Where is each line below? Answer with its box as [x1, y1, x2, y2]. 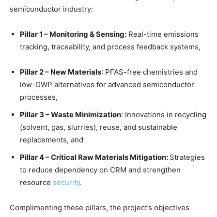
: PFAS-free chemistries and [101, 67, 198, 77]
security [53, 177, 80, 187]
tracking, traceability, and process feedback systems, [20, 42, 201, 51]
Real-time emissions [126, 29, 199, 39]
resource [20, 177, 53, 187]
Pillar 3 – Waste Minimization [20, 109, 121, 119]
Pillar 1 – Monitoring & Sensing [20, 29, 124, 39]
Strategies [170, 152, 205, 162]
